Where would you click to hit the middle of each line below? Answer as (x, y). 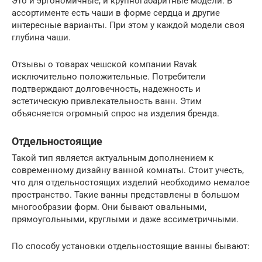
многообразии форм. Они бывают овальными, (109, 207)
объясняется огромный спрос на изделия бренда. (116, 114)
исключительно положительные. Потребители (109, 77)
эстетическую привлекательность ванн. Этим (107, 101)
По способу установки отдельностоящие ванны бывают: (131, 247)
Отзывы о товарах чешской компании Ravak (104, 65)
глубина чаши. (41, 38)
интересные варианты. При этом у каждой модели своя (128, 25)
